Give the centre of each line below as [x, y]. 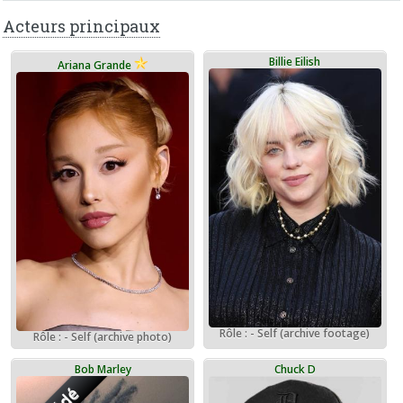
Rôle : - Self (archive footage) [295, 334]
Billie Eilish [295, 62]
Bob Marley [103, 370]
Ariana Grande [96, 66]
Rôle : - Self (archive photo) [103, 337]
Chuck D [295, 370]
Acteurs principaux [82, 27]
